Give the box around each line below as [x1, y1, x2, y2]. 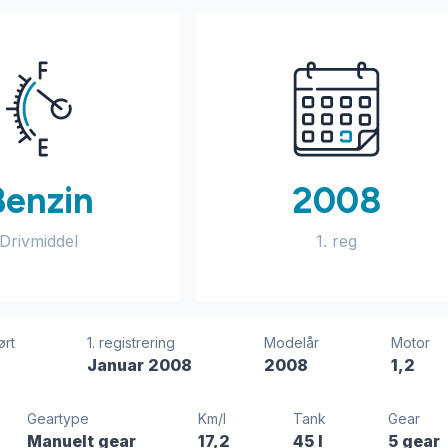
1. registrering [86, 334, 175, 351]
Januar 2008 [86, 355, 192, 375]
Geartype [27, 410, 90, 427]
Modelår [263, 334, 319, 351]
